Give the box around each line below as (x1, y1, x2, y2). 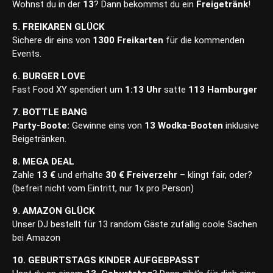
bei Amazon (12, 232, 60, 244)
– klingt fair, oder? (177, 169, 252, 181)
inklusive (223, 120, 259, 132)
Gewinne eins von (69, 120, 144, 132)
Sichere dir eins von (12, 35, 93, 46)
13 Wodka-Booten (144, 120, 223, 132)
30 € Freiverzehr (105, 169, 177, 181)
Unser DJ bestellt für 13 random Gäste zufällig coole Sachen (12, 219, 257, 230)
